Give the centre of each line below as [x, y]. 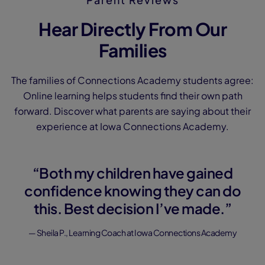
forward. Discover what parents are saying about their [132, 111]
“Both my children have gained [132, 173]
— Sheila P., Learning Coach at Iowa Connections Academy [132, 232]
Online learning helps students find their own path [132, 96]
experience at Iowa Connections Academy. [132, 126]
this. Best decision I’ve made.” [132, 208]
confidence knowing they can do [132, 190]
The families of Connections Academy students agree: [132, 80]
